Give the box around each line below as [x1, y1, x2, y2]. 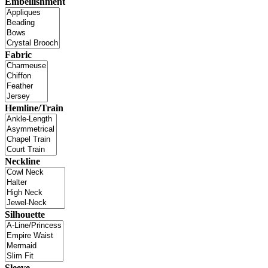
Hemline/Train [5, 102, 63, 113]
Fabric [5, 49, 32, 60]
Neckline [5, 156, 40, 166]
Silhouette [5, 209, 45, 220]
